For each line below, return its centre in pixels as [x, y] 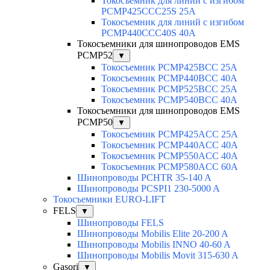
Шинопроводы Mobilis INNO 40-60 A [154, 245]
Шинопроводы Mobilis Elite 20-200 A [153, 234]
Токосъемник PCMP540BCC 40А [169, 100]
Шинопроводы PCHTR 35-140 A [144, 178]
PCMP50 [95, 122]
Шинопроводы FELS [121, 223]
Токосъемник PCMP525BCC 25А [169, 89]
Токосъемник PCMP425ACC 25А [170, 134]
